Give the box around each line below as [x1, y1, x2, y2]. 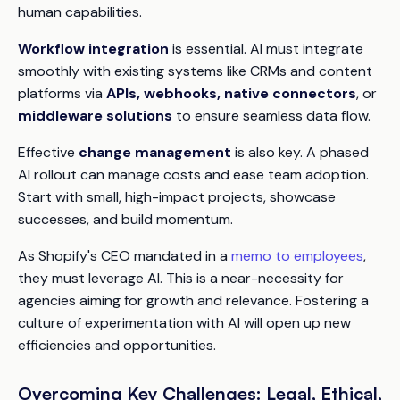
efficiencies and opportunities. [18, 336, 216, 354]
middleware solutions [18, 106, 172, 125]
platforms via [18, 84, 106, 103]
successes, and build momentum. [18, 210, 233, 229]
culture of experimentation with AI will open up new [18, 313, 351, 332]
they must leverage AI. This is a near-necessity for [18, 269, 344, 287]
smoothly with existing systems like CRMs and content [18, 62, 372, 80]
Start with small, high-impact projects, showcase [18, 187, 336, 206]
